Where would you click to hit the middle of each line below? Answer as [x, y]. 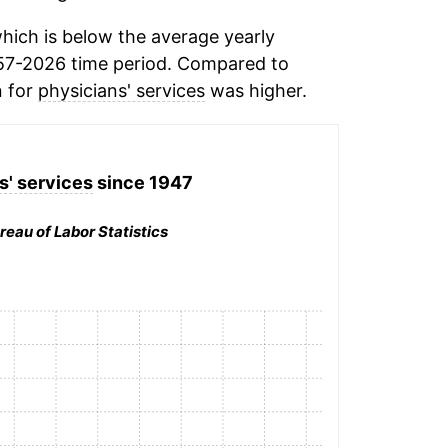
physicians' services [121, 90]
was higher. [255, 90]
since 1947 [143, 182]
